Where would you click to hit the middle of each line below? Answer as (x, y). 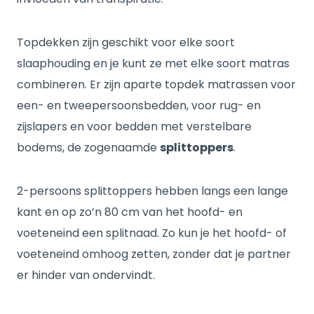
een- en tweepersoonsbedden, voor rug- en (139, 105)
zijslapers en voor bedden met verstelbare (134, 127)
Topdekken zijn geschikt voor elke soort (126, 42)
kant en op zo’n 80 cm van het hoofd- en (130, 212)
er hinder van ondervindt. (86, 275)
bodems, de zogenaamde (88, 148)
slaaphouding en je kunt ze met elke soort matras (153, 63)
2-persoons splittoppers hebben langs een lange (152, 191)
